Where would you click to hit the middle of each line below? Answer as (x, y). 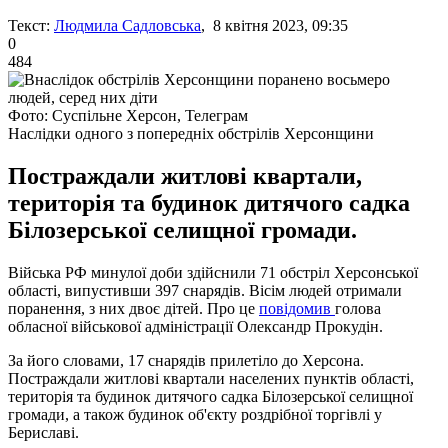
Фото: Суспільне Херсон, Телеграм (128, 115)
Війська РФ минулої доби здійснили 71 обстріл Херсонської (213, 272)
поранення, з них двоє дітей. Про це (133, 308)
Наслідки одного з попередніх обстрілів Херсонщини (191, 133)
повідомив (297, 308)
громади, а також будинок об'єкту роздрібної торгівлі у (195, 414)
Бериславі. (43, 432)
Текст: (29, 25)
